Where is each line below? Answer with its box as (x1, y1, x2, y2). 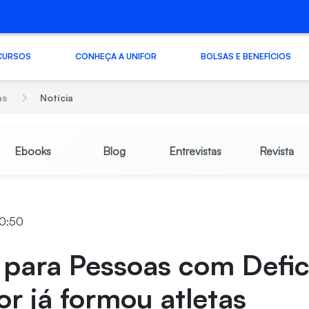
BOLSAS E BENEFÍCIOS (200, 50, 291, 61)
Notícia (40, 92, 74, 103)
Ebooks (14, 144, 51, 158)
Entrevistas (168, 144, 221, 158)
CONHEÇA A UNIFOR (74, 50, 157, 61)
